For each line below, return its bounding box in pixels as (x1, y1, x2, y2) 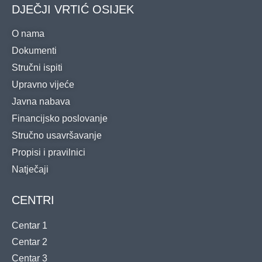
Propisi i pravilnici (12, 147, 85, 157)
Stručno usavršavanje (12, 130, 102, 140)
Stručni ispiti (12, 62, 63, 73)
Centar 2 (12, 236, 47, 247)
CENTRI (12, 193, 54, 206)
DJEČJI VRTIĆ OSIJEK (12, 2, 134, 16)
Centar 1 (12, 220, 47, 230)
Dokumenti (12, 45, 57, 56)
